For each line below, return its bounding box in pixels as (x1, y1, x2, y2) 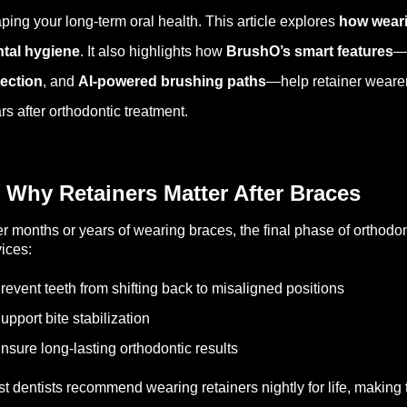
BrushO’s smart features (226, 44, 393, 59)
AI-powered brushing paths (78, 74, 266, 89)
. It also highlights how (80, 44, 226, 59)
